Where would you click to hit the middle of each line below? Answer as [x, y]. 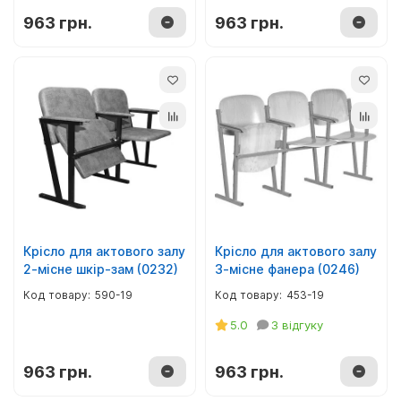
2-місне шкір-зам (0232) [101, 269]
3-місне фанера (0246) [287, 269]
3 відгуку [297, 325]
